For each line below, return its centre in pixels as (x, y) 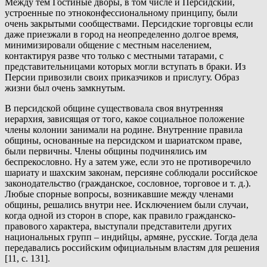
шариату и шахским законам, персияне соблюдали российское (131, 173)
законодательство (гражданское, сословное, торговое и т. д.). (128, 184)
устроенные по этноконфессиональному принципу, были (121, 13)
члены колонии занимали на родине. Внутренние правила (124, 130)
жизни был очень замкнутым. (65, 88)
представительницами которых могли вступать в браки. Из (125, 67)
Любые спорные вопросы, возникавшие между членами (119, 194)
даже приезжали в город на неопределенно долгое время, (122, 35)
